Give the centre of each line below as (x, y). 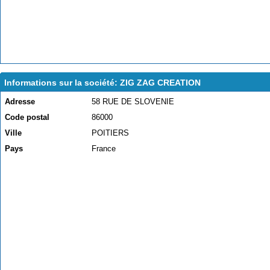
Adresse (20, 102)
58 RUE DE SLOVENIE (133, 102)
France (104, 149)
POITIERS (110, 133)
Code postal (27, 117)
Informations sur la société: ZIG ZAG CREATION (102, 83)
